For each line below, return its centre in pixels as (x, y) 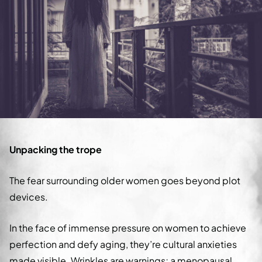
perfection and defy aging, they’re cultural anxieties (123, 244)
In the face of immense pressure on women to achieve (128, 228)
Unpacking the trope (56, 150)
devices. (29, 197)
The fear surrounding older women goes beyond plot (125, 181)
